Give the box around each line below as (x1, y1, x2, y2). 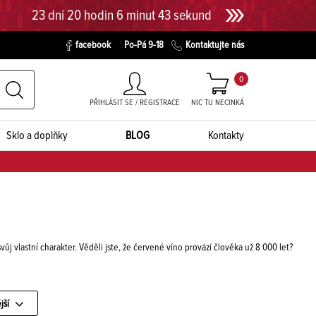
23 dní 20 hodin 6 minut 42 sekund (31, 8, 212, 23)
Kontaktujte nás (186, 40, 244, 50)
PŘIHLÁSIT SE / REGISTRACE (90, 99, 180, 107)
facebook (75, 40, 111, 50)
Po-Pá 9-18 (124, 40, 164, 50)
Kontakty (208, 130, 244, 141)
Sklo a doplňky (6, 130, 68, 141)
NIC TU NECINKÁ (191, 99, 244, 107)
